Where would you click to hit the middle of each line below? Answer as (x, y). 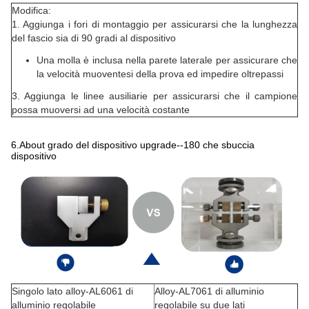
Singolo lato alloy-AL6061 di (72, 291)
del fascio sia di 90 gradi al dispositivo (94, 38)
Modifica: (31, 10)
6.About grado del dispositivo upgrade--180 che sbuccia (133, 144)
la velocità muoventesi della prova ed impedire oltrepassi (160, 73)
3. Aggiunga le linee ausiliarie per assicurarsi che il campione (154, 96)
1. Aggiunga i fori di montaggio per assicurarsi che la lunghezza (154, 24)
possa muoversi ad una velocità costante (101, 109)
